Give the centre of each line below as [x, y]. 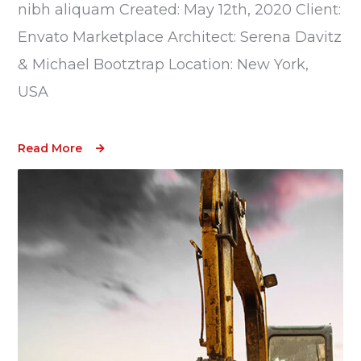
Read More [50, 148]
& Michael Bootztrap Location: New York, [164, 64]
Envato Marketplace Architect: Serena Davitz [180, 37]
